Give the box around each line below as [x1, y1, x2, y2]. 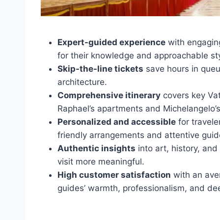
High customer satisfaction [57, 170, 171, 180]
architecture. [57, 77, 107, 87]
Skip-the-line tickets [57, 64, 143, 74]
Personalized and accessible [57, 117, 176, 127]
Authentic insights [57, 143, 136, 154]
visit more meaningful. [57, 157, 144, 167]
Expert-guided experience [57, 37, 165, 48]
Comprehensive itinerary [57, 90, 161, 101]
